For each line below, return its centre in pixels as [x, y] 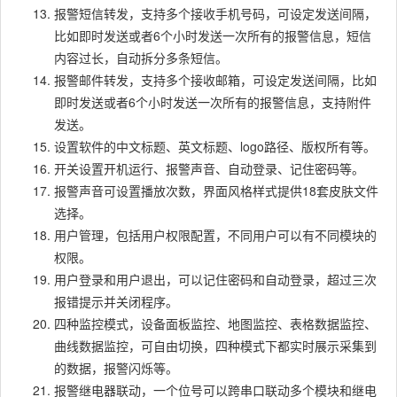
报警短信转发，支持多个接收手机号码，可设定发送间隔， [215, 14]
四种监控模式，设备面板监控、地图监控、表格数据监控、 [215, 324]
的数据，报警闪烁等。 [116, 368]
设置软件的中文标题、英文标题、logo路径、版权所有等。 [215, 147]
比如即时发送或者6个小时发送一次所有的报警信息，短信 [213, 36]
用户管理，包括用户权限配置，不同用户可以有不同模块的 [215, 235]
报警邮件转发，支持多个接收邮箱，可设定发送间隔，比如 [215, 80]
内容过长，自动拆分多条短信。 [141, 58]
